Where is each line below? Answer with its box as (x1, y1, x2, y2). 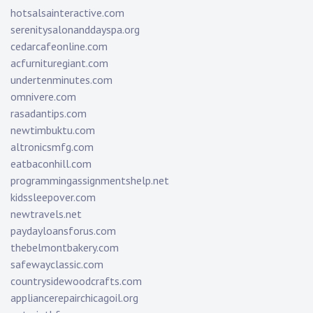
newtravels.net (10, 207, 82, 221)
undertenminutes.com (10, 73, 112, 87)
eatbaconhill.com (10, 156, 92, 171)
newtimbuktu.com (10, 123, 95, 138)
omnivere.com (10, 89, 76, 104)
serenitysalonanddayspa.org (10, 22, 140, 37)
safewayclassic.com (10, 257, 103, 272)
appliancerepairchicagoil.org (10, 291, 138, 305)
